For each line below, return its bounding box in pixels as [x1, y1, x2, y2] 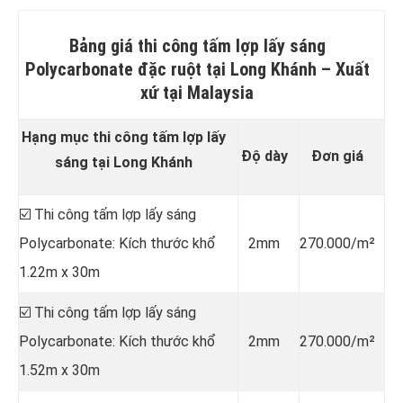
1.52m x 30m [19, 361, 100, 379]
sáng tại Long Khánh [55, 153, 193, 171]
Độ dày [240, 147, 288, 165]
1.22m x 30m [19, 263, 100, 281]
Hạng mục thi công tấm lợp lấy [22, 128, 226, 146]
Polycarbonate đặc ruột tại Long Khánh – [24, 58, 336, 80]
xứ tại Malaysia [140, 81, 254, 103]
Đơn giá [311, 147, 363, 165]
